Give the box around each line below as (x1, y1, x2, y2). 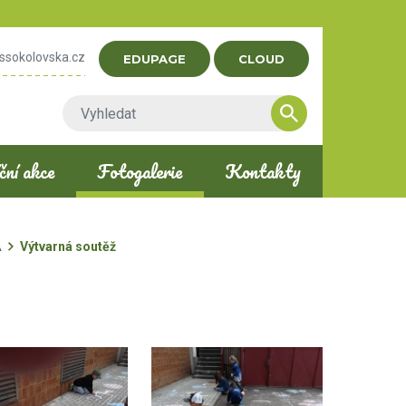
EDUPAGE (123, 51, 186, 66)
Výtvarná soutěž (20, 239, 117, 255)
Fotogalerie (97, 156, 183, 187)
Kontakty (225, 156, 302, 187)
